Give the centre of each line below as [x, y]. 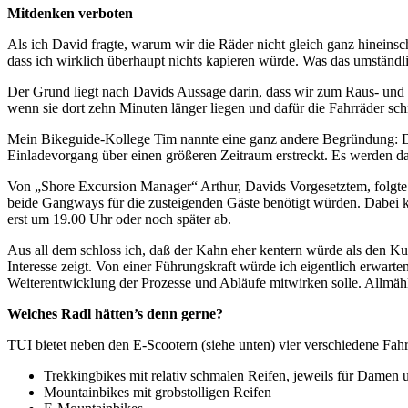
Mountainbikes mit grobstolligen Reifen [158, 392]
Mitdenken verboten [70, 13]
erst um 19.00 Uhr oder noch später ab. [119, 219]
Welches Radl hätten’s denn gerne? [115, 313]
